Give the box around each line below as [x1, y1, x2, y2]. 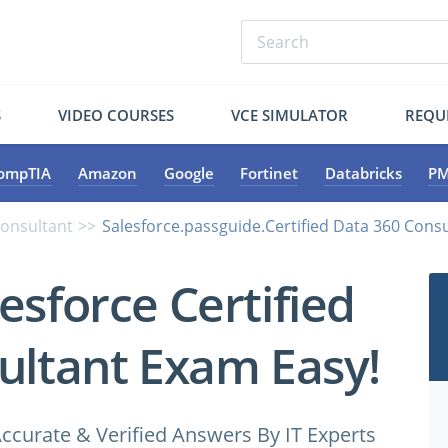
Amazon [77, 163, 137, 183]
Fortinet [240, 163, 299, 183]
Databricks [324, 163, 402, 183]
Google [163, 163, 214, 183]
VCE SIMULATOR [230, 104, 348, 125]
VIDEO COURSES [58, 104, 175, 125]
